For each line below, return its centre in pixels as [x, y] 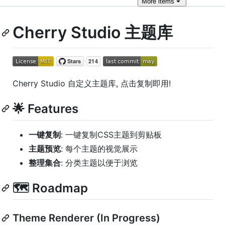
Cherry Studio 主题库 [93, 32]
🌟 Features [45, 108]
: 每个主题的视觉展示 [99, 148]
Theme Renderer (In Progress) [86, 218]
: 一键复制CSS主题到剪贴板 [111, 134]
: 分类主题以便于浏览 [99, 162]
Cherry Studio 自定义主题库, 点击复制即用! [92, 83]
